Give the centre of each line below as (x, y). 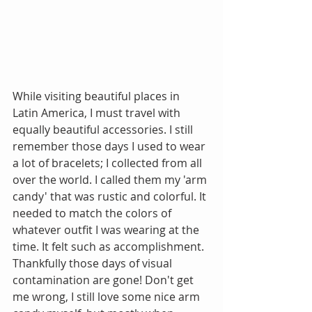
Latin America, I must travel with (98, 113)
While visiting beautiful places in (97, 96)
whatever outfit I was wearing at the (107, 230)
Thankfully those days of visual (94, 264)
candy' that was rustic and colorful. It (111, 197)
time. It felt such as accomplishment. (110, 247)
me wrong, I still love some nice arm (108, 297)
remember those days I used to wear (110, 147)
